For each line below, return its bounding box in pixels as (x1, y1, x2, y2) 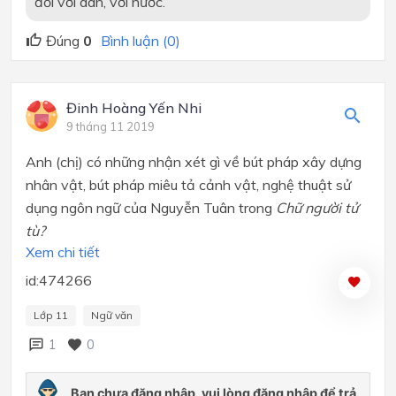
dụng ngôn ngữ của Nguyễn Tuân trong (26, 198, 276, 217)
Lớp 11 (34, 308, 68, 322)
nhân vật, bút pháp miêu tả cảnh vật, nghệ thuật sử (26, 175, 351, 194)
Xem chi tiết (26, 242, 100, 261)
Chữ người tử (276, 198, 358, 217)
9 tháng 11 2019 (66, 118, 155, 133)
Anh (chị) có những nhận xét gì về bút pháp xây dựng (26, 152, 362, 171)
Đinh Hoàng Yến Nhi (66, 98, 202, 117)
